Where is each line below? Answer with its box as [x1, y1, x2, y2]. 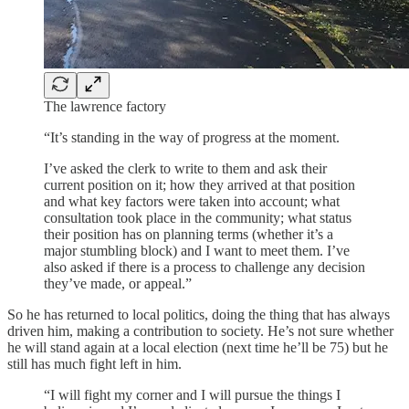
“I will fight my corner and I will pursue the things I [44, 386, 341, 403]
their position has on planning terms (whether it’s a [44, 225, 333, 242]
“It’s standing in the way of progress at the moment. [44, 129, 340, 145]
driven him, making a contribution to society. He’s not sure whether [7, 322, 393, 339]
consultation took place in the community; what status [44, 209, 351, 225]
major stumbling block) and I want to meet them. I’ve [44, 242, 350, 258]
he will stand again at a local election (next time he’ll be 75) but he [7, 339, 388, 355]
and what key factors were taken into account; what [44, 193, 340, 209]
